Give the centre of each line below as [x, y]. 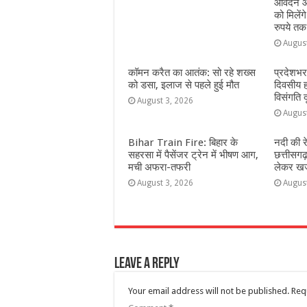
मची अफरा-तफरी [159, 167]
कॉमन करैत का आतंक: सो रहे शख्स [192, 73]
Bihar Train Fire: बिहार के [183, 143]
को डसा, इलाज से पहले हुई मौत [184, 85]
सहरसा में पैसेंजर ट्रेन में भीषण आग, [193, 155]
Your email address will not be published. [209, 291]
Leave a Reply [147, 264]
